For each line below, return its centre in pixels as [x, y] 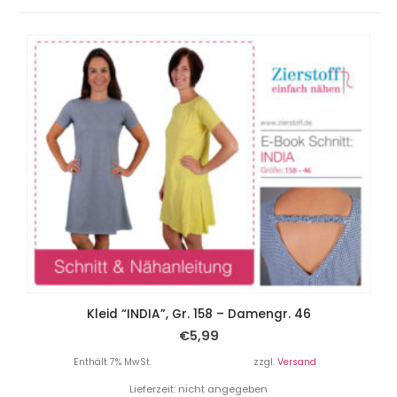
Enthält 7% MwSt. [113, 362]
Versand [296, 362]
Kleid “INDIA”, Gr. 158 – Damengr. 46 [198, 314]
